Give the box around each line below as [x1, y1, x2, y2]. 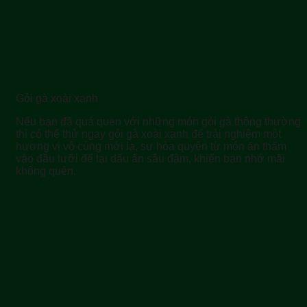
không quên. [16, 164, 76, 177]
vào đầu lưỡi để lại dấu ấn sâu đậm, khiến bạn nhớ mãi [16, 152, 285, 164]
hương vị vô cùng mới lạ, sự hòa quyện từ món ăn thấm [16, 140, 286, 152]
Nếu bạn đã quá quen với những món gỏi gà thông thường [16, 115, 301, 127]
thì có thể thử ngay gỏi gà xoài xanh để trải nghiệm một [16, 127, 281, 140]
